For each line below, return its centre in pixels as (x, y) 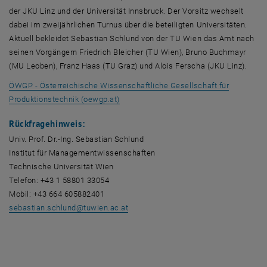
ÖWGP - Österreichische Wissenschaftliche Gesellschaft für (119, 85)
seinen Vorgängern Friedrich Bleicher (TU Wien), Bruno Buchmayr (128, 52)
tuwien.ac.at (106, 207)
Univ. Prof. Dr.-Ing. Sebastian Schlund (77, 139)
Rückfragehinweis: (47, 123)
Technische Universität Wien (61, 166)
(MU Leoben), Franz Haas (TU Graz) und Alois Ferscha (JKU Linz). (128, 66)
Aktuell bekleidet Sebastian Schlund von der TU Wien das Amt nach (132, 38)
